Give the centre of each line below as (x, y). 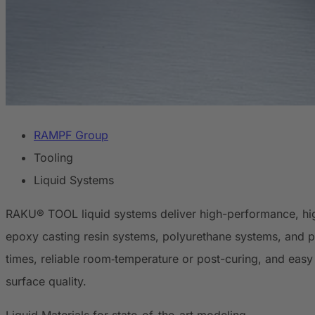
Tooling (53, 158)
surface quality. (46, 282)
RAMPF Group (71, 135)
